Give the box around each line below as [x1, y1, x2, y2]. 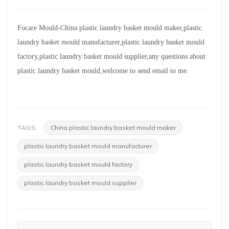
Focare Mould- [17, 24, 60, 32]
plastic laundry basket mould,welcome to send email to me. [17, 67, 189, 75]
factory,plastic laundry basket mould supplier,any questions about [17, 53, 205, 60]
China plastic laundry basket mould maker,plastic [60, 24, 202, 32]
